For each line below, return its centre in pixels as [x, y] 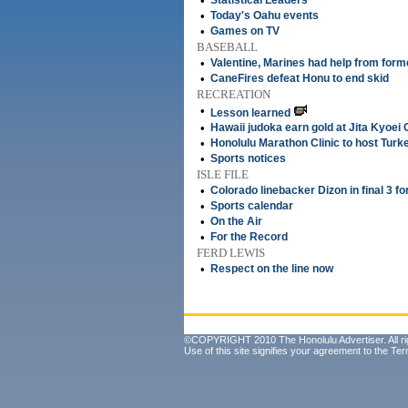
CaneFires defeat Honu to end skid [300, 78]
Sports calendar [252, 206]
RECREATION [234, 94]
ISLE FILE [223, 174]
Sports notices [248, 158]
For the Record [249, 237]
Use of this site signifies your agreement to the [287, 351]
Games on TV [245, 31]
